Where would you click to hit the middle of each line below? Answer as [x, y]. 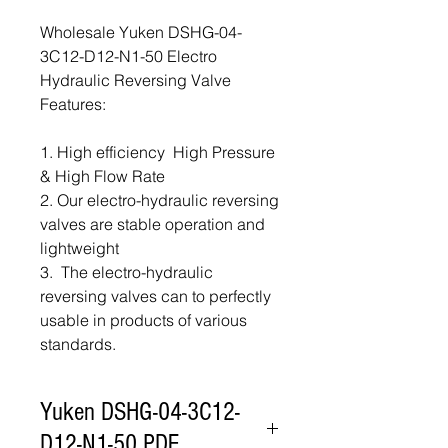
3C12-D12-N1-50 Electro [128, 56]
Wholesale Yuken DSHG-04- [141, 32]
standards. [78, 344]
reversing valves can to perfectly [155, 296]
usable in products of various [143, 320]
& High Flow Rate [102, 176]
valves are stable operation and [152, 224]
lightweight [79, 248]
